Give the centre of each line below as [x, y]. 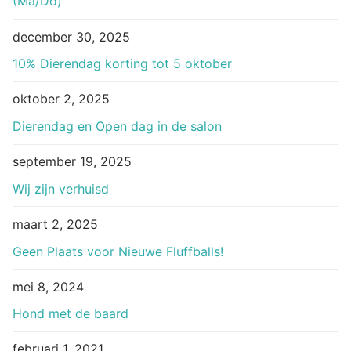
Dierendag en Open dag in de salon [117, 126]
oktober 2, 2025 [61, 99]
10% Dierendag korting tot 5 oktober [122, 64]
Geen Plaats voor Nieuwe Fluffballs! [118, 251]
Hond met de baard [71, 314]
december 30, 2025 [71, 36]
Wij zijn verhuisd [61, 188]
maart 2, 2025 [55, 224]
